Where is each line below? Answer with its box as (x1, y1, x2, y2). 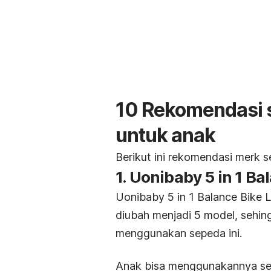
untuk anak (116, 123, 215, 147)
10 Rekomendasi (116, 97, 266, 122)
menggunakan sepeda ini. (116, 226, 242, 240)
